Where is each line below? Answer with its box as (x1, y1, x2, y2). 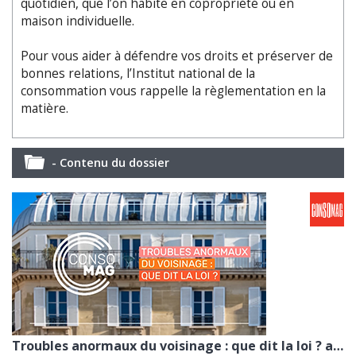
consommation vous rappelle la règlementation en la (21, 82, 326, 99)
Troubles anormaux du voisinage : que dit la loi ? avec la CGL (333, 336, 343, 354)
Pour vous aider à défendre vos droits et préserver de (21, 47, 333, 64)
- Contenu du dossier (52, 154, 169, 170)
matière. (21, 99, 68, 117)
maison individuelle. (21, 12, 134, 29)
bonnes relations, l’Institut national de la (21, 64, 255, 82)
